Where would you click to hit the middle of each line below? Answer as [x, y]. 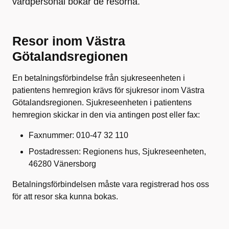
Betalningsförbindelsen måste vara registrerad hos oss [111, 184]
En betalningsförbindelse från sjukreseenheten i [99, 78]
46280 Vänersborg [62, 164]
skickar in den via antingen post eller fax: [127, 115]
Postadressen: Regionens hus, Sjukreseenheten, [117, 152]
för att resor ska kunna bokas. [66, 197]
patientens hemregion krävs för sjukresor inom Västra [108, 90]
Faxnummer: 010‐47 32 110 [78, 135]
